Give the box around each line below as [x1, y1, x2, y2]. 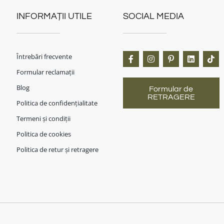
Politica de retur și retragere [16, 144, 98, 154]
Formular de [149, 84, 193, 93]
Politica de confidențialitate [16, 98, 97, 107]
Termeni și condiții [16, 113, 70, 123]
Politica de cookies [16, 129, 71, 138]
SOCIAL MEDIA [122, 11, 184, 21]
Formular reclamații [16, 67, 74, 76]
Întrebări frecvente [16, 51, 72, 61]
